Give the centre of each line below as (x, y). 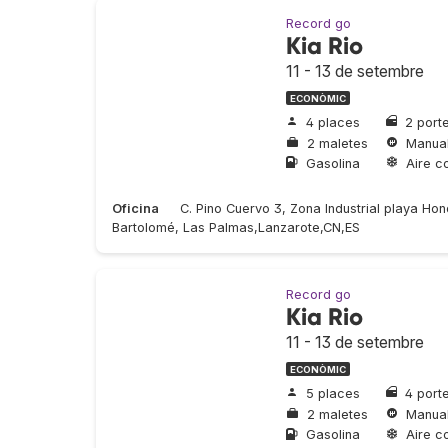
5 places (333, 394)
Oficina (135, 208)
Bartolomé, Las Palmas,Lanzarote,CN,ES (236, 227)
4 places (333, 122)
